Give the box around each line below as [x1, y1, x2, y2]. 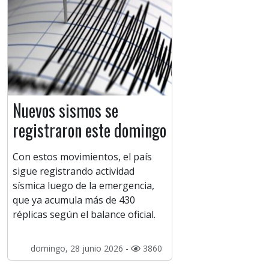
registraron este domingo [13, 118, 166, 143]
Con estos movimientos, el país [13, 150, 152, 164]
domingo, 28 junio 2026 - [30, 243, 131, 255]
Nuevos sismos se [13, 98, 118, 123]
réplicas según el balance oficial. [13, 208, 156, 222]
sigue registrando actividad [13, 165, 134, 178]
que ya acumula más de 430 [13, 193, 135, 207]
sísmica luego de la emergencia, [13, 179, 154, 193]
